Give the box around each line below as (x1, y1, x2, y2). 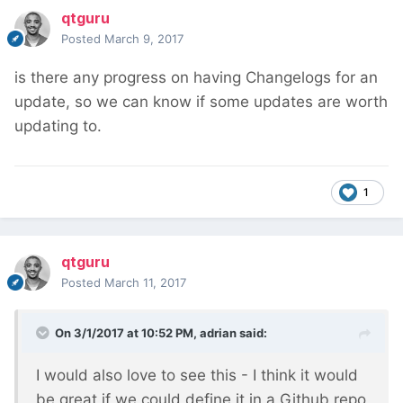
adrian (200, 326, 237, 341)
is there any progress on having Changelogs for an (14, 68, 378, 87)
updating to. (14, 117, 106, 136)
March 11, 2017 (104, 275, 186, 291)
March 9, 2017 (104, 31, 184, 47)
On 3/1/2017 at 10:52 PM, (55, 326, 200, 341)
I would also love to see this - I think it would (36, 366, 358, 385)
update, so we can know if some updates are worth (14, 93, 388, 112)
